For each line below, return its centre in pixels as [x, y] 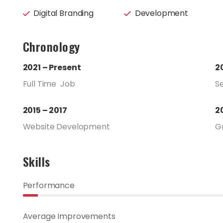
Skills [36, 162]
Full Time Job [49, 84]
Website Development [66, 127]
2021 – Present [52, 68]
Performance [49, 186]
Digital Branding [63, 13]
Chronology [51, 47]
